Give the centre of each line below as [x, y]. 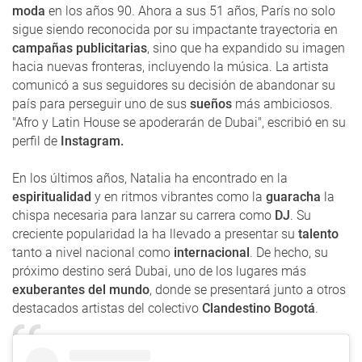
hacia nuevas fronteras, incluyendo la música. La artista [170, 66]
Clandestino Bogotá [259, 308]
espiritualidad [53, 196]
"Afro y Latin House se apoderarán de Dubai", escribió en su [179, 122]
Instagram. [90, 141]
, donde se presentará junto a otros [248, 289]
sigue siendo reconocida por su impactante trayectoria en [175, 29]
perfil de [35, 141]
